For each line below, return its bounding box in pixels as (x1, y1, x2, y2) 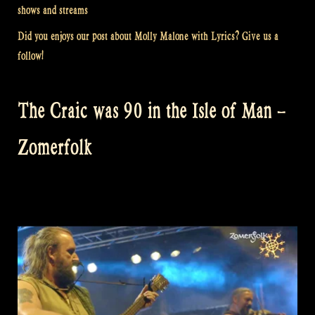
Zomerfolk (18, 135, 92, 160)
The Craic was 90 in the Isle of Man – (18, 98, 286, 124)
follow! (18, 49, 44, 63)
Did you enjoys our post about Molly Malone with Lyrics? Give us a (18, 30, 278, 44)
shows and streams (18, 3, 88, 17)
